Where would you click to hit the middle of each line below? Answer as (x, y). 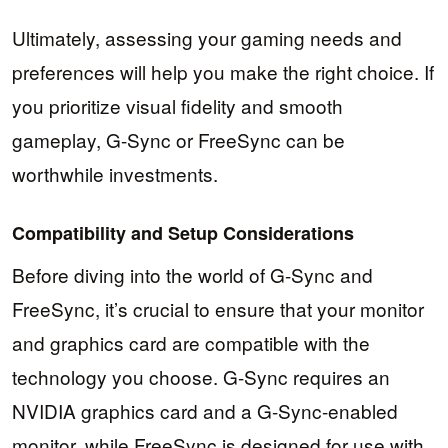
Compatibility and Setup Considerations (183, 232)
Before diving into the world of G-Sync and (192, 275)
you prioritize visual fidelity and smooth (177, 105)
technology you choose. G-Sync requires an (201, 377)
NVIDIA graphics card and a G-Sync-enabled (205, 411)
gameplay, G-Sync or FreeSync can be (178, 139)
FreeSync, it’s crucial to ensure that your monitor (218, 309)
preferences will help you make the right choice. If (223, 71)
